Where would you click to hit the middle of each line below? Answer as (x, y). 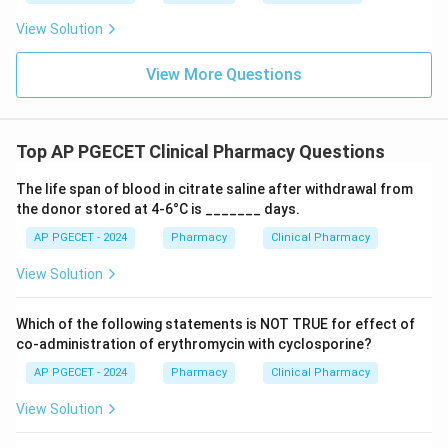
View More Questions (224, 74)
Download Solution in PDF (224, 63)
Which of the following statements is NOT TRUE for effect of (215, 324)
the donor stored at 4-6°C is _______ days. (158, 209)
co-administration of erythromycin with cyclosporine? (194, 344)
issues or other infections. (121, 14)
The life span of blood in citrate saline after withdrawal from (214, 189)
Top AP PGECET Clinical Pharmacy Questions (200, 151)
